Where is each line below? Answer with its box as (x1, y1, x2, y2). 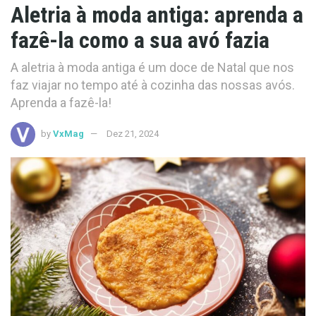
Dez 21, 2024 (107, 128, 159, 139)
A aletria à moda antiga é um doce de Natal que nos (11, 59, 294, 75)
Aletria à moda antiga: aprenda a (11, 1, 303, 28)
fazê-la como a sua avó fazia (11, 27, 269, 54)
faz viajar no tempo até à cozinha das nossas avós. (11, 77, 295, 92)
